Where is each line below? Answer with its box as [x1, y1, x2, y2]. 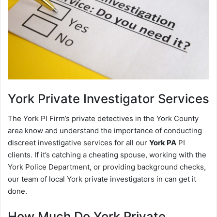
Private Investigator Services [34, 91, 209, 106]
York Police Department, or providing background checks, [8, 162, 206, 171]
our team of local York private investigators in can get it [8, 174, 196, 184]
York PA [149, 138, 176, 147]
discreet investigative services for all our [8, 138, 149, 147]
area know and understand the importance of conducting [8, 125, 202, 135]
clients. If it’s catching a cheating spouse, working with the [8, 150, 206, 159]
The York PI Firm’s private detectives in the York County [8, 113, 199, 123]
